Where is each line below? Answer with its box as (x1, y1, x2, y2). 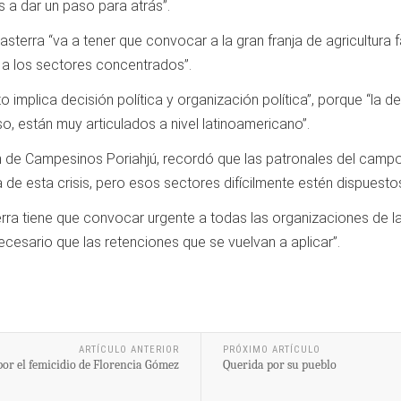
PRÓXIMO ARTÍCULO (222, 343, 320, 355)
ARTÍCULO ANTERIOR (78, 343, 179, 355)
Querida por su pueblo (222, 356, 337, 372)
